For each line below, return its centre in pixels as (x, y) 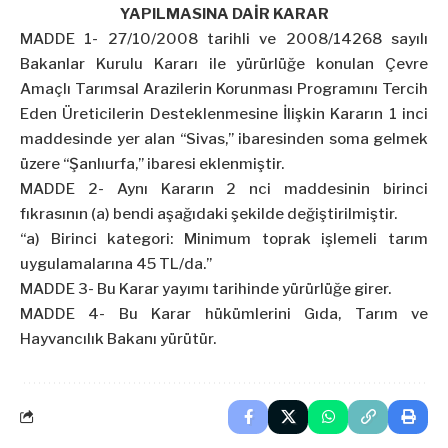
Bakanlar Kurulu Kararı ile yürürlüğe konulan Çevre (224, 64)
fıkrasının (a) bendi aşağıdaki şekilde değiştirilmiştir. (208, 214)
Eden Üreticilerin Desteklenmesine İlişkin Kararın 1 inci (224, 114)
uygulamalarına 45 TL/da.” (116, 264)
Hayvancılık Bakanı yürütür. (118, 339)
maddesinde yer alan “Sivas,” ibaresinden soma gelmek (224, 139)
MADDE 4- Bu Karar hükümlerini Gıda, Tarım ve (224, 314)
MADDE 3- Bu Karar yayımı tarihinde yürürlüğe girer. (205, 289)
